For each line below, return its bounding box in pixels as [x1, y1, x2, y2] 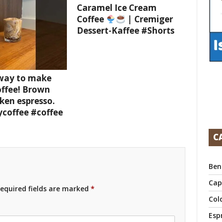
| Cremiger [125, 13, 173, 25]
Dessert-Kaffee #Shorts [77, 25, 174, 37]
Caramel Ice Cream [77, 2, 157, 14]
